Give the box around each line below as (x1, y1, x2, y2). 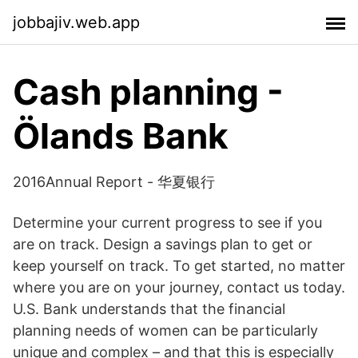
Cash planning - (13, 70, 284, 113)
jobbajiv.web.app (13, 12, 140, 32)
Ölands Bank (13, 114, 229, 157)
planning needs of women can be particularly (13, 322, 318, 339)
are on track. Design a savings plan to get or (13, 236, 312, 253)
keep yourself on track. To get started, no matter (13, 257, 345, 274)
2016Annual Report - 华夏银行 (13, 173, 215, 190)
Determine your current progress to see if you (13, 214, 322, 231)
